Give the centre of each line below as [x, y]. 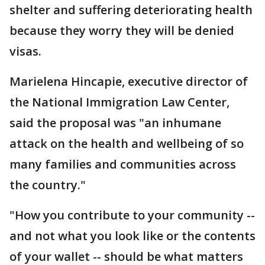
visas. [25, 51]
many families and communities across [123, 164]
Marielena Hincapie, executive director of [129, 82]
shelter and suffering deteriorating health [131, 10]
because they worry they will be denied [122, 31]
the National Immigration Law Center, [119, 102]
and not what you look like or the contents [132, 236]
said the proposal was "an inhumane [115, 123]
